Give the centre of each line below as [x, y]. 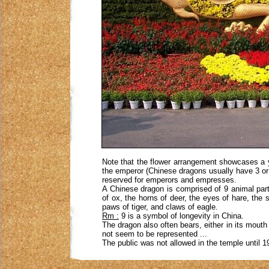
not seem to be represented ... [155, 234]
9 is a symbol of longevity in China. [181, 216]
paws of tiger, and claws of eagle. [160, 207]
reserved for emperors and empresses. [169, 180]
